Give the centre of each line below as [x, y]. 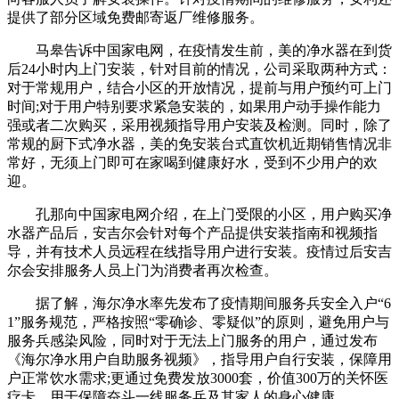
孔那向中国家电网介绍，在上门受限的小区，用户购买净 [199, 214]
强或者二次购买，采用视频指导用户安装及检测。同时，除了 [199, 125]
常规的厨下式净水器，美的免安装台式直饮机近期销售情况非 [199, 143]
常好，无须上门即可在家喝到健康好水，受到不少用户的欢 [192, 162]
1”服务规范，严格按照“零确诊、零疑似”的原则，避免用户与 [198, 322]
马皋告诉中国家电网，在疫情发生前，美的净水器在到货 [199, 50]
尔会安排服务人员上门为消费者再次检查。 [142, 270]
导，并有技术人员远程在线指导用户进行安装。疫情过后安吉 [199, 251]
